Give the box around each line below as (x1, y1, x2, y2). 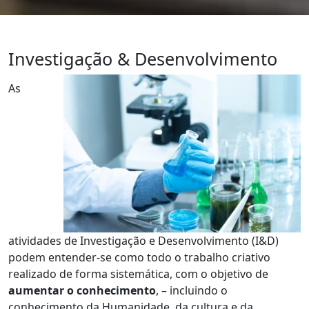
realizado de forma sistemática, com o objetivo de (8, 266, 268, 282)
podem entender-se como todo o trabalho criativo (8, 250, 270, 266)
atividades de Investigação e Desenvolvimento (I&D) (8, 233, 279, 249)
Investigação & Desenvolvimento (8, 47, 277, 71)
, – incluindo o (156, 283, 228, 299)
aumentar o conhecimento (8, 283, 156, 299)
